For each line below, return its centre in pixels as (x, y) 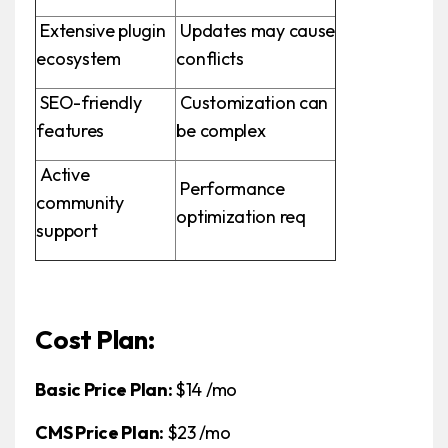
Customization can (252, 103)
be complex (221, 131)
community (80, 203)
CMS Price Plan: (101, 433)
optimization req (241, 217)
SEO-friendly (89, 103)
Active (63, 175)
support (67, 231)
